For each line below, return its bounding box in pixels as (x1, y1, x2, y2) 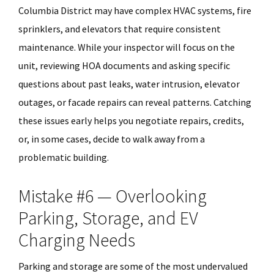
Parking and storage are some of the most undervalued (18, 260, 248, 272)
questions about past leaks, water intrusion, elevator (18, 78, 240, 90)
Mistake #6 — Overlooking (18, 184, 207, 207)
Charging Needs (18, 228, 135, 251)
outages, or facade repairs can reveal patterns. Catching (18, 96, 251, 108)
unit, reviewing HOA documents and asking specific (18, 59, 230, 72)
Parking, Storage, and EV (18, 206, 198, 229)
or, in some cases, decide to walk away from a (18, 133, 205, 145)
